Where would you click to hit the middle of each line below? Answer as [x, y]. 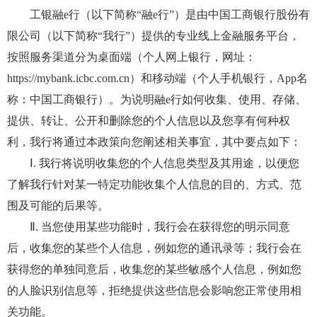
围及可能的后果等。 [58, 206]
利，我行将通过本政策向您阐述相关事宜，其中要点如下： [154, 142]
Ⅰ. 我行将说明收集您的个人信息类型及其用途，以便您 [153, 163]
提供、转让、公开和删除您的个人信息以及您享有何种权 [149, 121]
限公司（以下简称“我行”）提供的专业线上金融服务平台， [154, 36]
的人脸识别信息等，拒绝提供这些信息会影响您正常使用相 [154, 290]
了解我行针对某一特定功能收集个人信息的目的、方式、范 [154, 184]
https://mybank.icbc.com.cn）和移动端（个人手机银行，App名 [157, 78]
